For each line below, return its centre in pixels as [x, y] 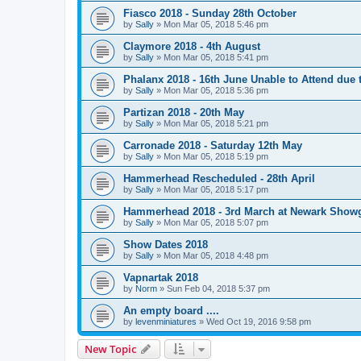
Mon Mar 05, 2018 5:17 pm [216, 189]
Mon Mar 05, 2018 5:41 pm [216, 57]
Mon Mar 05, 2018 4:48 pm [216, 255]
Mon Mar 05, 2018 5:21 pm [216, 123]
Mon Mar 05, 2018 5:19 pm [216, 156]
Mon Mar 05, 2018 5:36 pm [216, 90]
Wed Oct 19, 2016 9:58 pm [259, 321]
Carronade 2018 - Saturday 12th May [213, 145]
